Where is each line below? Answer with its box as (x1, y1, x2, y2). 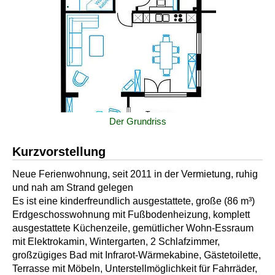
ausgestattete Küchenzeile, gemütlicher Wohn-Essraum (12, 223, 254, 234)
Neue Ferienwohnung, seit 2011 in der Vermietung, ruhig (12, 169, 258, 180)
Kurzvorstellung (12, 145, 106, 159)
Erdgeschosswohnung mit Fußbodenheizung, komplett (12, 209, 250, 220)
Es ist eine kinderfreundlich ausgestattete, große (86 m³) (12, 196, 255, 207)
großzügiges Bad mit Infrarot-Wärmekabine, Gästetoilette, (12, 250, 261, 261)
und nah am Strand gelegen (12, 182, 133, 193)
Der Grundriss (109, 116, 166, 127)
